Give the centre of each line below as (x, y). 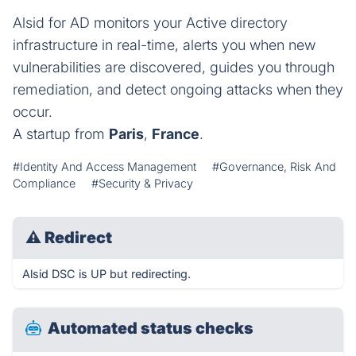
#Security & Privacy (142, 183)
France (176, 134)
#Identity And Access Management (104, 166)
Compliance (44, 183)
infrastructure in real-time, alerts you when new (164, 45)
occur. (33, 112)
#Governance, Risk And (274, 166)
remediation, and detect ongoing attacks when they (178, 89)
